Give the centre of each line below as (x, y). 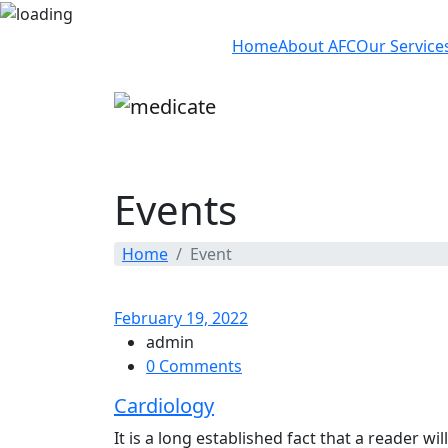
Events (175, 209)
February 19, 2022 (181, 317)
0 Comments (194, 365)
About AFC (317, 45)
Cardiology (164, 405)
